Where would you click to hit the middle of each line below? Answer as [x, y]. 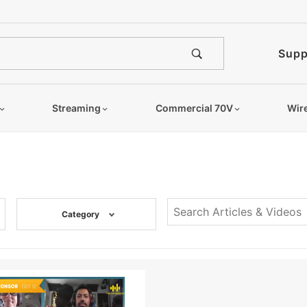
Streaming [77, 108]
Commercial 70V [194, 108]
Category [80, 214]
